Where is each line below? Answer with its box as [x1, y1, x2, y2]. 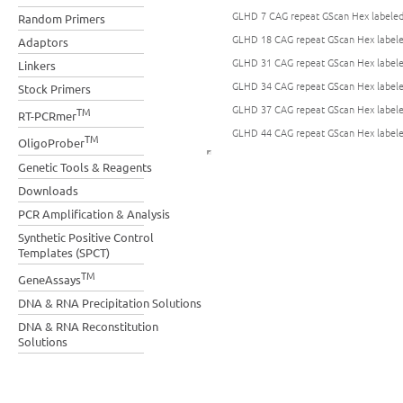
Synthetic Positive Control [18, 228, 154, 245]
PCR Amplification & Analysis [18, 205, 170, 221]
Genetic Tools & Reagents [18, 158, 152, 175]
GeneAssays [18, 271, 81, 287]
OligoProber [18, 135, 85, 151]
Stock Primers [18, 81, 91, 96]
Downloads [18, 182, 78, 198]
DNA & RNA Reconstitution [18, 318, 158, 334]
